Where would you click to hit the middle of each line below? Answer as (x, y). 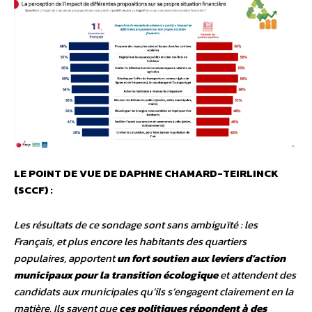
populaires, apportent (65, 258)
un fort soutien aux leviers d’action (201, 258)
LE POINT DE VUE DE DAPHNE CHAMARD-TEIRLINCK (146, 173)
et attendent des (257, 275)
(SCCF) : (33, 190)
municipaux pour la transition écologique (116, 275)
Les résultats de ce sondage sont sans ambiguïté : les (136, 225)
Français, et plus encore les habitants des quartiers (130, 242)
